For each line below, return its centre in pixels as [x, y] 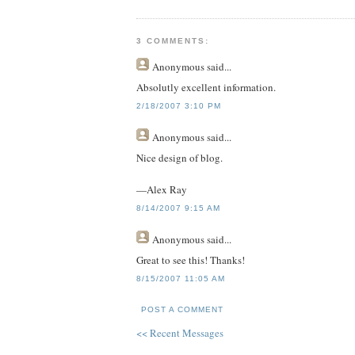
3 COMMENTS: [173, 40]
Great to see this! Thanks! [191, 260]
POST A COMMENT [183, 309]
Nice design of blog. [179, 158]
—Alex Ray [162, 190]
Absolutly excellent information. [206, 88]
